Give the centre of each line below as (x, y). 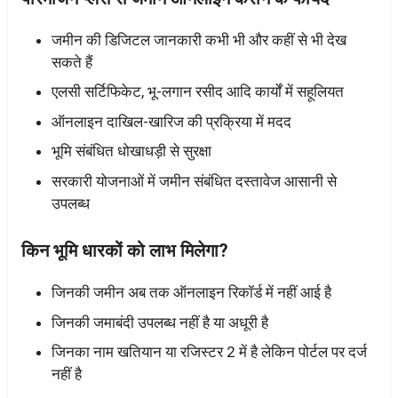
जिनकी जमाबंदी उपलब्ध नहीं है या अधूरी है (160, 322)
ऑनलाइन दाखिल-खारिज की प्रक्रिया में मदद (171, 121)
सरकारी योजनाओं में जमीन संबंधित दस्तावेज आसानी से (194, 181)
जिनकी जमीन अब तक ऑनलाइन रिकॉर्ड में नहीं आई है (191, 293)
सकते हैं (72, 62)
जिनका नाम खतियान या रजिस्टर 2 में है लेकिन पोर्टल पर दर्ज (209, 352)
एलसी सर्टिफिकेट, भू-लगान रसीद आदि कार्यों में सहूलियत (198, 92)
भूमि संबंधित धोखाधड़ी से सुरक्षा (131, 151)
